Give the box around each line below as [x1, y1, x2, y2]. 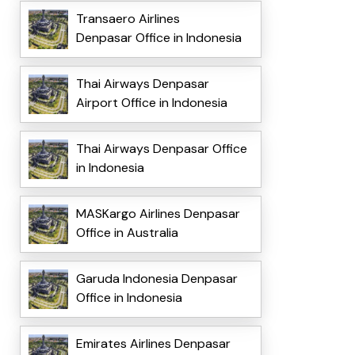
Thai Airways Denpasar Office [75, 140, 247, 158]
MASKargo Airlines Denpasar [75, 205, 240, 223]
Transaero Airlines [75, 10, 180, 28]
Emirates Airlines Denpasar [75, 335, 231, 353]
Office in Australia [75, 224, 178, 242]
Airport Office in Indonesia [75, 94, 227, 112]
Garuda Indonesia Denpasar [75, 270, 238, 288]
